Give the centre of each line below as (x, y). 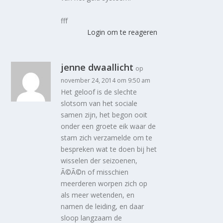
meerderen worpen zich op (104, 183)
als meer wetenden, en (98, 195)
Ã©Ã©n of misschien (95, 172)
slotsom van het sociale (99, 103)
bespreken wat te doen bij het (109, 149)
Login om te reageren (122, 32)
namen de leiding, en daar (103, 206)
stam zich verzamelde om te (107, 137)
